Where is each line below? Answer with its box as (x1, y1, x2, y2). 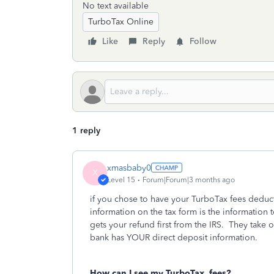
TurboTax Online (88, 17, 154, 27)
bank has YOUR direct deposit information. (90, 232, 257, 243)
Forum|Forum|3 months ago (143, 175, 235, 184)
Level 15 (107, 175, 135, 184)
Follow (190, 36, 217, 46)
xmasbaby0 (107, 162, 151, 173)
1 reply (72, 125, 100, 136)
